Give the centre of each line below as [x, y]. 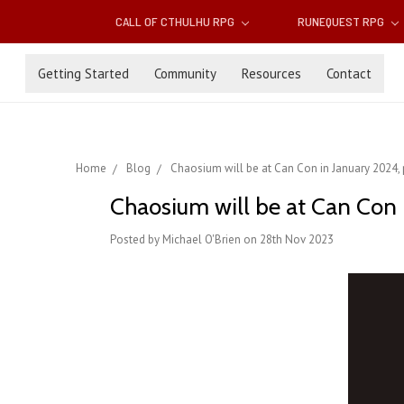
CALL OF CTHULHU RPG [177, 22]
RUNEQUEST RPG [342, 22]
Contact [349, 73]
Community [185, 73]
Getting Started [83, 73]
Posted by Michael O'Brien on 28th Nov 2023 [222, 240]
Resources [271, 73]
